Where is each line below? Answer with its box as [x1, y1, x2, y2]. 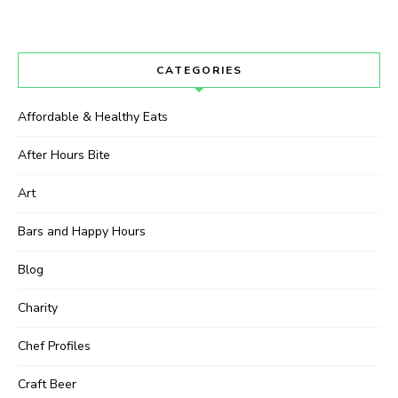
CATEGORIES [155, 63, 243, 78]
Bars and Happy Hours [18, 223, 146, 241]
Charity [18, 299, 58, 317]
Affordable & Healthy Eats [18, 108, 168, 126]
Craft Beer [18, 376, 76, 394]
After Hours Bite [18, 147, 110, 164]
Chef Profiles [18, 338, 91, 355]
